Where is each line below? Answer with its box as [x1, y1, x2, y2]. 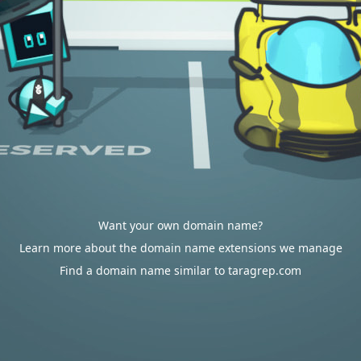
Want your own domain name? [98, 218, 263, 233]
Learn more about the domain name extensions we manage [19, 240, 342, 255]
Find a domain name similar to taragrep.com [60, 263, 301, 278]
